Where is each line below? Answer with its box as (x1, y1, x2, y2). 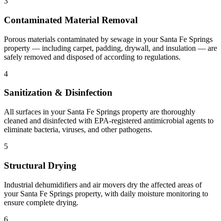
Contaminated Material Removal (4, 15, 138, 26)
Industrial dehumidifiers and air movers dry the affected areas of (4, 180, 202, 189)
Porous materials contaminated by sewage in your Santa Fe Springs (4, 35, 213, 43)
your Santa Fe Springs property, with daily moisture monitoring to (4, 189, 208, 198)
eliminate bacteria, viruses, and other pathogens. (4, 125, 152, 134)
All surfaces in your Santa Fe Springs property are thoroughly (4, 108, 195, 116)
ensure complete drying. (4, 198, 78, 207)
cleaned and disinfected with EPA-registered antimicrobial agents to (4, 116, 214, 125)
